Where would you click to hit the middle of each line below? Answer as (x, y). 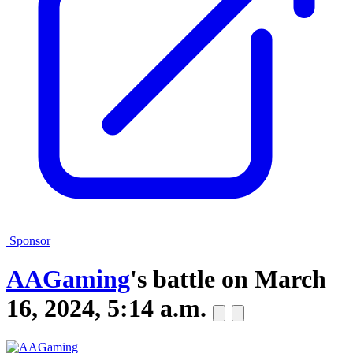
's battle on (192, 279)
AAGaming (68, 279)
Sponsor (28, 241)
